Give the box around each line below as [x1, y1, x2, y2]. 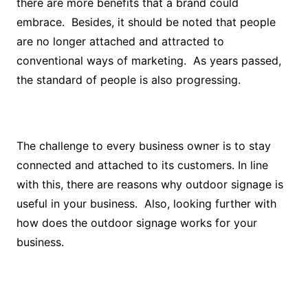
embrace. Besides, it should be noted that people [16, 15, 276, 29]
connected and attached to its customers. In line [16, 158, 268, 172]
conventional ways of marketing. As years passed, [16, 54, 281, 67]
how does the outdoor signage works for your [16, 216, 257, 230]
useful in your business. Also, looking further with [16, 197, 276, 210]
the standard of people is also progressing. [16, 73, 241, 87]
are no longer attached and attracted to [16, 34, 224, 48]
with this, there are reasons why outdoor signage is [16, 177, 283, 191]
